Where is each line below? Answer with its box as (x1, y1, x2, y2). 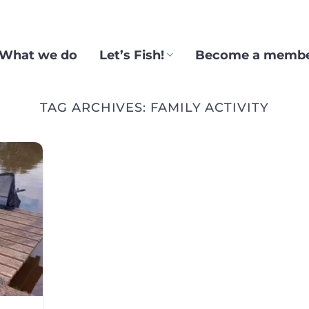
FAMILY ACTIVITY (150, 99, 269, 115)
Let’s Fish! (99, 47, 165, 62)
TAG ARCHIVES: (40, 99, 151, 115)
